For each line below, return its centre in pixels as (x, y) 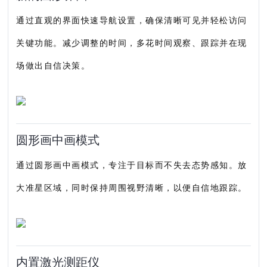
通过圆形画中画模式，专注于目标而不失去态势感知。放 (132, 165)
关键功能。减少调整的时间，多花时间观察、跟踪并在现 (132, 43)
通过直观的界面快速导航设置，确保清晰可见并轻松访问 (132, 20)
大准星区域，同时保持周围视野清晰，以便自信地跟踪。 (132, 187)
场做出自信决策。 (53, 65)
